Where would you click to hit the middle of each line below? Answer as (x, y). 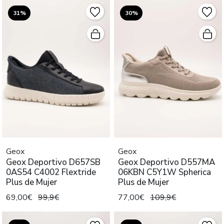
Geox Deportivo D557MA (166, 162)
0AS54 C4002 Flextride (51, 172)
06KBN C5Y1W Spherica (164, 172)
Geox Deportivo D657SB (53, 162)
